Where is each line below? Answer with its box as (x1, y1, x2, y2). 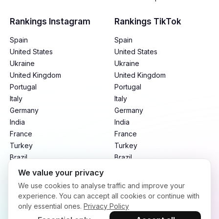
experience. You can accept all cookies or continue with (18, 191, 199, 200)
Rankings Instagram (10, 17, 90, 26)
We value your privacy (18, 167, 104, 177)
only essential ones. (18, 201, 84, 210)
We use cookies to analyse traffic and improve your (18, 181, 185, 190)
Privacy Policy (84, 201, 129, 210)
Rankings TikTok (114, 17, 181, 26)
